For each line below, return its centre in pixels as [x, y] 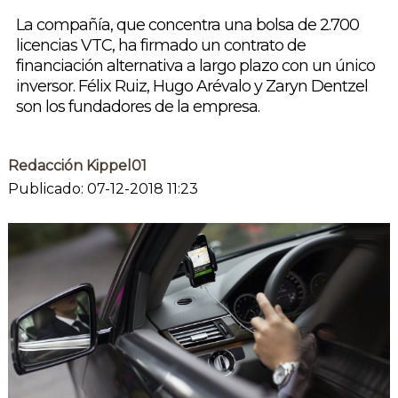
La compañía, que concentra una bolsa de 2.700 [187, 25]
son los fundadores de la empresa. [137, 107]
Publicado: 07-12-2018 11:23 [103, 189]
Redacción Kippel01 [77, 166]
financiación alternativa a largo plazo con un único [195, 66]
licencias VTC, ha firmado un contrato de [160, 46]
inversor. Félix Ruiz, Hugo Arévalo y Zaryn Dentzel [191, 87]
